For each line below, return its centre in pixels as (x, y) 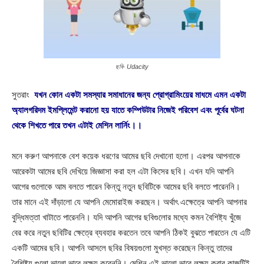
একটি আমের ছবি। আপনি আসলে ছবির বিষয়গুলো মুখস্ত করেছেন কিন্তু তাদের (122, 248)
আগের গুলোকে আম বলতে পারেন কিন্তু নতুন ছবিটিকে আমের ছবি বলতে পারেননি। (126, 187)
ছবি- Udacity (132, 67)
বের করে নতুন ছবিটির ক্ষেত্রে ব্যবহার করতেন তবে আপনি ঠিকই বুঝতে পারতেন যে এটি (131, 232)
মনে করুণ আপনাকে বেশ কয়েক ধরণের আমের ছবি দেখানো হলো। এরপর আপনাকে (126, 156)
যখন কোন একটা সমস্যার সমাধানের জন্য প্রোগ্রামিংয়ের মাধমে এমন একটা (139, 95)
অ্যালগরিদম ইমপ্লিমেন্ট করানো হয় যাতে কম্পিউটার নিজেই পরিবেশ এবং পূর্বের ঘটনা (128, 110)
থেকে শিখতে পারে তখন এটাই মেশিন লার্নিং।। (77, 125)
